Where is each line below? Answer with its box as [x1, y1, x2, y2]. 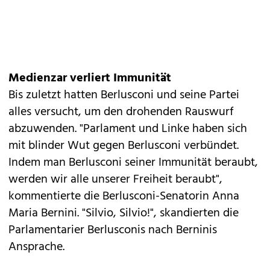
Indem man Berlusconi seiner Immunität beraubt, [8, 153, 258, 172]
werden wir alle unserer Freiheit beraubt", [8, 170, 222, 189]
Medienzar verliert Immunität [8, 69, 171, 88]
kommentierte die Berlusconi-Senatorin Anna [8, 187, 239, 206]
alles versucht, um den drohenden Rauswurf [8, 102, 234, 122]
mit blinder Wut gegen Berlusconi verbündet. [8, 136, 239, 155]
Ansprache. [8, 237, 64, 257]
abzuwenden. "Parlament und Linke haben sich [8, 119, 247, 139]
